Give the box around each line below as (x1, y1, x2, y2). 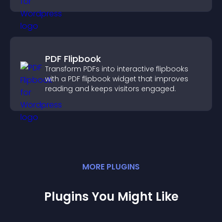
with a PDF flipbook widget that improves (45, 74, 188, 84)
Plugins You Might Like (44, 188, 178, 205)
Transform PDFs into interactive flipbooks (45, 64, 188, 74)
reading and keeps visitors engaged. (45, 84, 176, 94)
